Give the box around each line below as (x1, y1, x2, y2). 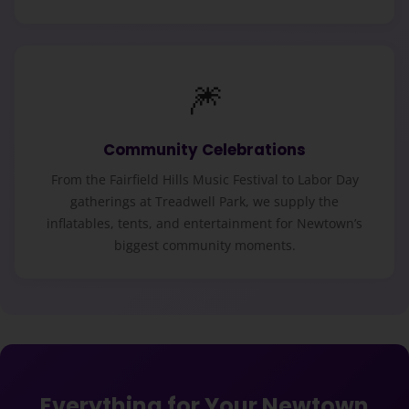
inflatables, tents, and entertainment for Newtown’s (47, 214, 362, 232)
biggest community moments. (113, 236, 296, 254)
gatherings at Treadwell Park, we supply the (70, 192, 339, 210)
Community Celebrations (103, 139, 306, 162)
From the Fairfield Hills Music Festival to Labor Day (50, 170, 359, 188)
